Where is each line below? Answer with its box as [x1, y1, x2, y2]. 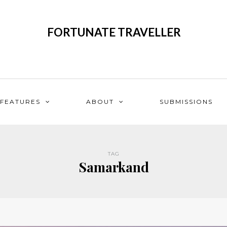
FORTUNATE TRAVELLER [47, 25, 181, 39]
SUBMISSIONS [160, 98, 213, 105]
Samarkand [78, 158, 149, 176]
